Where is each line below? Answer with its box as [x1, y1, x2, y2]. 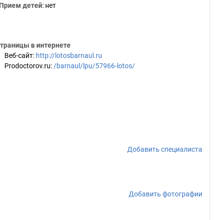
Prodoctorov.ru [4, 62, 51, 70]
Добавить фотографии [129, 190, 202, 198]
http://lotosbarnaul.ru [36, 52, 102, 59]
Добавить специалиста [127, 145, 202, 153]
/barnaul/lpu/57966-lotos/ [54, 62, 135, 70]
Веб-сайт [4, 52, 33, 59]
